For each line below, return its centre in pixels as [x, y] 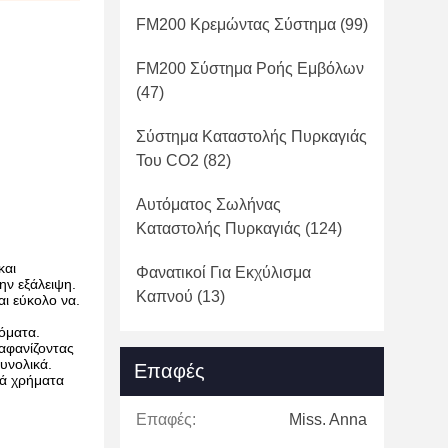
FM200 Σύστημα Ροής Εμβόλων [250, 68]
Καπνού [164, 296]
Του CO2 [167, 160]
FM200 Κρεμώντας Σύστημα [236, 24]
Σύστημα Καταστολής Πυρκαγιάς [251, 136]
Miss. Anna [328, 419]
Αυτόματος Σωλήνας [208, 204]
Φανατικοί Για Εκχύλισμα [223, 272]
